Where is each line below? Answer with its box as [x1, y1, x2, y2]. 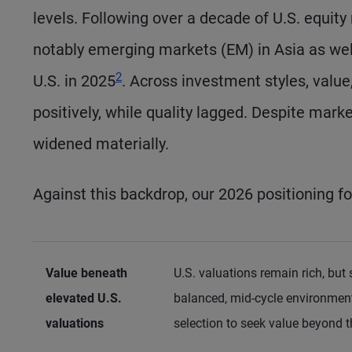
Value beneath [46, 266, 127, 281]
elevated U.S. [46, 291, 122, 306]
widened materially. [33, 134, 169, 154]
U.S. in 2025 [33, 71, 115, 91]
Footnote [115, 51, 163, 66]
